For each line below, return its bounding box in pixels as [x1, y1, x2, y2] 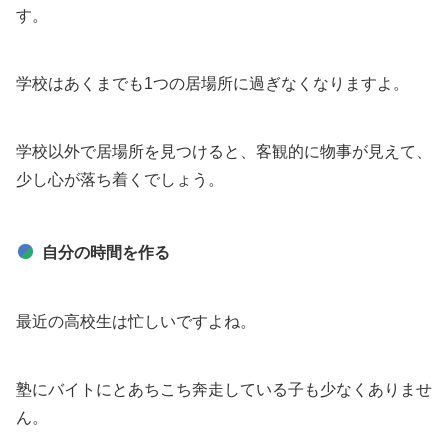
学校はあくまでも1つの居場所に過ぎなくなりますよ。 [16, 75, 409, 92]
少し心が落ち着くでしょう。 [16, 171, 224, 188]
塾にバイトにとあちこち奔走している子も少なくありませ [16, 381, 432, 398]
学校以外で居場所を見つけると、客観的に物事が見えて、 [16, 143, 432, 160]
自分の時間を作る [42, 244, 170, 261]
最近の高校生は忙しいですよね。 [16, 313, 256, 330]
